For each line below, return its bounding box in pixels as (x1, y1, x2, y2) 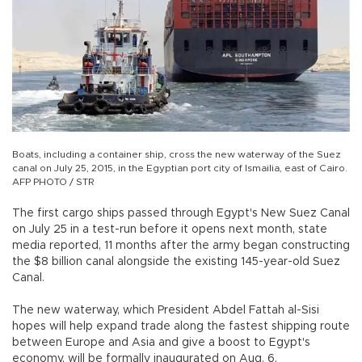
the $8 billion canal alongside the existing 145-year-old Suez (12, 255, 340, 267)
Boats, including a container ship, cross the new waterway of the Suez (12, 149, 341, 159)
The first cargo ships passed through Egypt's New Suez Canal (12, 207, 350, 219)
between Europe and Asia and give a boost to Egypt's (12, 336, 310, 348)
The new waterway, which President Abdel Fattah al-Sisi (12, 304, 319, 316)
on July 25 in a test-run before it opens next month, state (12, 223, 327, 235)
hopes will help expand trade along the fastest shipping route (12, 320, 350, 332)
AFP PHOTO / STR (12, 176, 94, 187)
